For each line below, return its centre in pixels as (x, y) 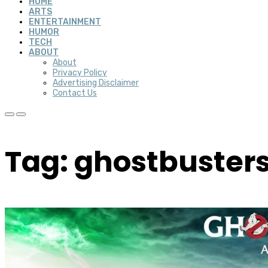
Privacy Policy (80, 73)
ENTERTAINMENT (65, 22)
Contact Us (75, 93)
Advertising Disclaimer (96, 83)
